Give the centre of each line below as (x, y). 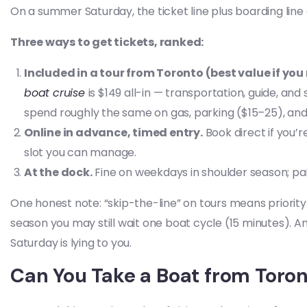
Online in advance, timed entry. (113, 133)
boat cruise (56, 93)
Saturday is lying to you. (71, 243)
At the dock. (58, 172)
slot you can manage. (81, 152)
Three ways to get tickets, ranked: (107, 42)
